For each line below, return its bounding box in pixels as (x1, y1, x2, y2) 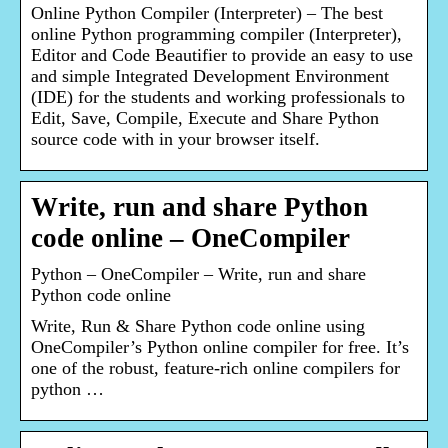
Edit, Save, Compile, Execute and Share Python (31, 108, 379, 129)
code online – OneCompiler (31, 223, 350, 254)
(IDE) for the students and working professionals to (31, 87, 405, 108)
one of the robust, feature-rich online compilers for (31, 358, 400, 379)
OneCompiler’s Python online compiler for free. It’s (31, 337, 409, 358)
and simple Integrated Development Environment (31, 66, 389, 87)
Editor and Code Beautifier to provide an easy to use (31, 45, 413, 66)
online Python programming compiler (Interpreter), (31, 24, 402, 45)
